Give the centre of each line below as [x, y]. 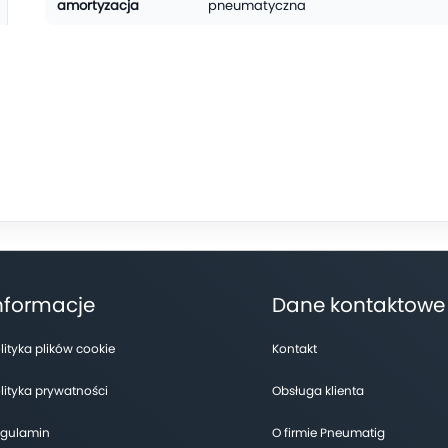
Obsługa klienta [317, 390]
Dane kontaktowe [358, 305]
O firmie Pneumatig [328, 432]
